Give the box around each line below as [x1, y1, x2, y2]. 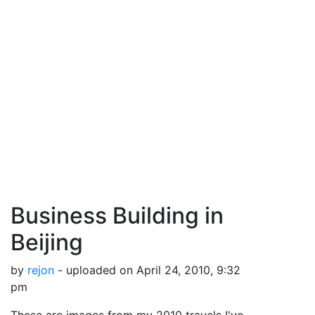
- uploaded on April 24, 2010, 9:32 [54, 263, 240, 277]
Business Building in [11, 202, 224, 229]
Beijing [11, 229, 83, 256]
